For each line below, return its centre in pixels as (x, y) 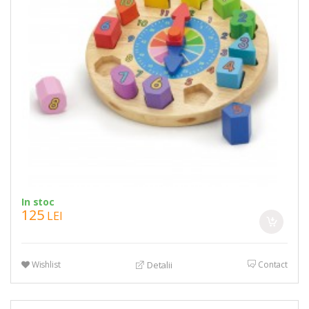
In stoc (38, 201)
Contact (272, 264)
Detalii (158, 265)
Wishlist (45, 264)
